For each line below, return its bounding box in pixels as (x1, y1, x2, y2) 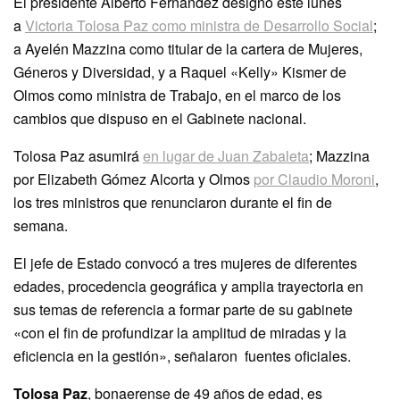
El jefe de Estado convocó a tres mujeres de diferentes (13, 252, 357, 273)
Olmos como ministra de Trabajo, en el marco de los (13, 84, 341, 105)
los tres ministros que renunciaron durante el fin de (13, 191, 332, 212)
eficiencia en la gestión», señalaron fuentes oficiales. (13, 345, 351, 366)
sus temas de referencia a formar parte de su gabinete (13, 298, 353, 320)
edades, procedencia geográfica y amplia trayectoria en (13, 275, 363, 296)
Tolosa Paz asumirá (13, 145, 143, 166)
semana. (13, 214, 68, 236)
